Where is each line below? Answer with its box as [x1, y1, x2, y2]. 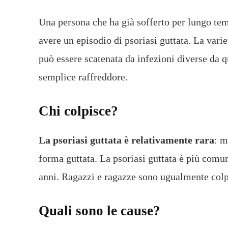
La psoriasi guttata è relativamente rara [39, 134, 214, 146]
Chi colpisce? [39, 103, 118, 119]
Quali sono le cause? [39, 203, 160, 218]
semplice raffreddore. [39, 71, 128, 82]
